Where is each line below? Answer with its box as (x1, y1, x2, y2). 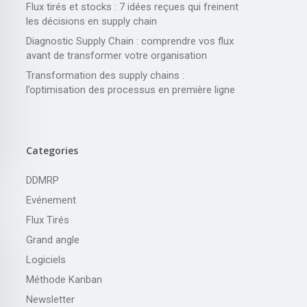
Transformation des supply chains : (25, 69, 184, 82)
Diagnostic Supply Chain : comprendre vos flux (25, 34, 234, 47)
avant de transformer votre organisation (25, 49, 207, 62)
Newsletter (25, 293, 75, 306)
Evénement (25, 193, 76, 206)
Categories (25, 143, 78, 157)
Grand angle (25, 233, 79, 246)
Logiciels (25, 253, 66, 266)
